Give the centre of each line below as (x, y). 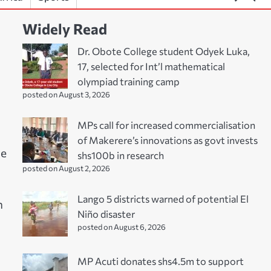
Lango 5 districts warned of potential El (163, 198)
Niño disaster (106, 213)
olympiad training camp (128, 81)
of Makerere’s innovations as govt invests (167, 139)
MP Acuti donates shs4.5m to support (160, 260)
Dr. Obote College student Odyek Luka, (163, 51)
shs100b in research (120, 155)
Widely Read (64, 28)
